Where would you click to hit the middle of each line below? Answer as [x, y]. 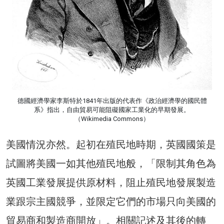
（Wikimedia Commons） [112, 118]
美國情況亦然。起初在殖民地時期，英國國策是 [111, 144]
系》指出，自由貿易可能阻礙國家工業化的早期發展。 [112, 109]
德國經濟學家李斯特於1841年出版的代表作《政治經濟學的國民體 [112, 100]
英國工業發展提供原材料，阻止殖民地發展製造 [111, 182]
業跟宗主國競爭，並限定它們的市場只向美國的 [111, 201]
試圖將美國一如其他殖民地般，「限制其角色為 [111, 163]
